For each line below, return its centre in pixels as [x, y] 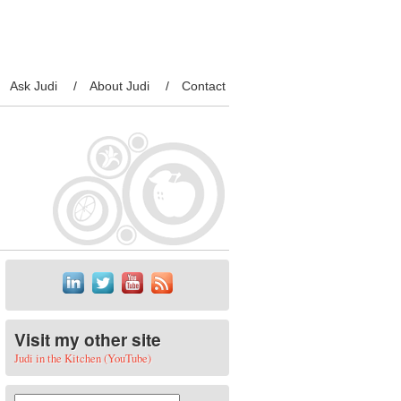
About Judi [119, 86]
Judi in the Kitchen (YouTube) [83, 358]
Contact [204, 86]
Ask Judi [34, 86]
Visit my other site [88, 339]
